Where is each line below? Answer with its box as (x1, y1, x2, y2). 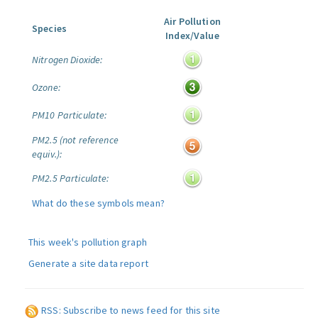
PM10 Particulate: (32, 109, 107, 121)
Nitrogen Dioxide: (32, 53, 103, 66)
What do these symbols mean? (32, 197, 165, 209)
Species (32, 22, 67, 35)
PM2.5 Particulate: (32, 172, 109, 185)
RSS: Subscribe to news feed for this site (41, 304, 220, 317)
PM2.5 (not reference (32, 133, 119, 146)
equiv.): (32, 148, 62, 160)
